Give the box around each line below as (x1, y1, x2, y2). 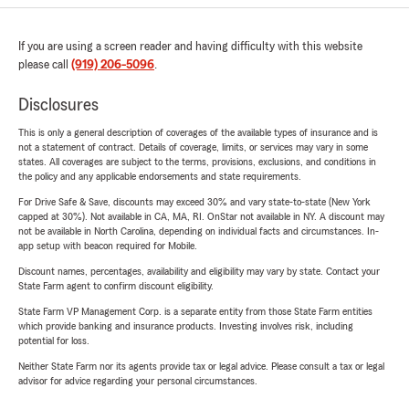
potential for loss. (18, 335, 89, 347)
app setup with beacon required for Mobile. (18, 240, 197, 252)
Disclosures (18, 96, 99, 115)
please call (18, 58, 71, 72)
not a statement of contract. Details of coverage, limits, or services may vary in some (18, 142, 368, 153)
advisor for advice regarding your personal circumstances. (18, 375, 257, 387)
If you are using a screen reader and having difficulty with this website (18, 40, 362, 54)
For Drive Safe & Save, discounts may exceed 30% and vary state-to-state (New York (18, 196, 371, 208)
